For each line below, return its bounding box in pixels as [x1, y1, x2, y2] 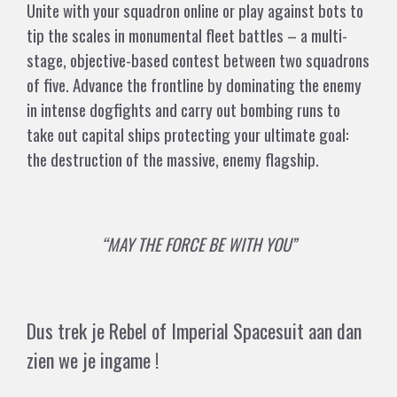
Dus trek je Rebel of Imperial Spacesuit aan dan [27, 316, 362, 346]
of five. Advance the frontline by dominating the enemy [27, 72, 362, 97]
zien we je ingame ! [27, 346, 159, 375]
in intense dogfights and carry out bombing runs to [27, 97, 340, 122]
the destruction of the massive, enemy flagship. [27, 146, 319, 172]
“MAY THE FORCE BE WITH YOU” [101, 231, 296, 257]
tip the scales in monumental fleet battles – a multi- [27, 22, 347, 48]
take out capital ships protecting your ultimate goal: [27, 121, 349, 147]
